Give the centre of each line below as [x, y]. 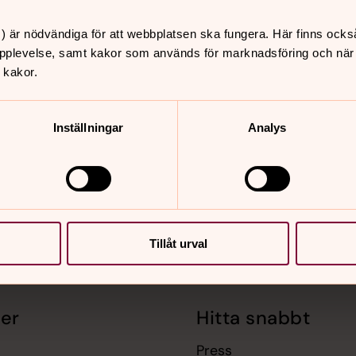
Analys [267, 128]
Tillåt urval [178, 244]
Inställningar [88, 128]
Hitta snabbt [253, 318]
